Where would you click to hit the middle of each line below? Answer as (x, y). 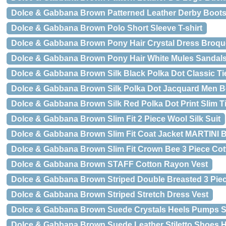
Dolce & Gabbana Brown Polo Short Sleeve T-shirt (107, 28)
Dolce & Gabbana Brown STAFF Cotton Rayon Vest (109, 164)
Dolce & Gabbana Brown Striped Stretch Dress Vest (110, 194)
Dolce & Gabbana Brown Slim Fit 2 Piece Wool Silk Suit (116, 119)
